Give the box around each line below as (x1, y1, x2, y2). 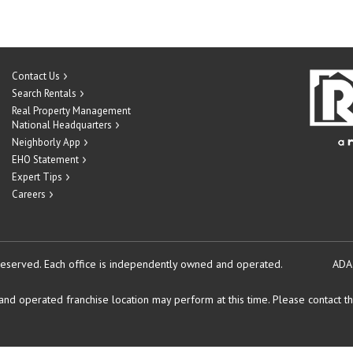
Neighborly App (12, 136, 80, 149)
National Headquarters (12, 118, 112, 132)
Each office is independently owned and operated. (44, 257, 282, 271)
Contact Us (12, 69, 60, 83)
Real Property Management (12, 104, 131, 117)
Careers (12, 188, 46, 201)
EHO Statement (12, 153, 79, 166)
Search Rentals (12, 87, 76, 100)
